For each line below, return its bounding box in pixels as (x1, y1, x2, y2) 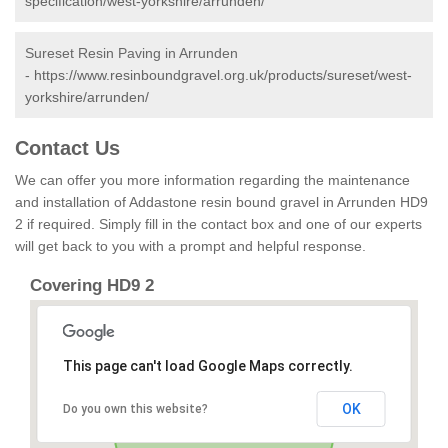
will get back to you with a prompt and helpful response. (15, 238, 366, 255)
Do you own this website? (62, 402, 208, 417)
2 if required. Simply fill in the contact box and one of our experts (15, 216, 422, 233)
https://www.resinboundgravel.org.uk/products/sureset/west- (34, 67, 412, 84)
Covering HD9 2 (30, 276, 154, 296)
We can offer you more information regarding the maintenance (15, 172, 410, 189)
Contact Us (15, 137, 120, 160)
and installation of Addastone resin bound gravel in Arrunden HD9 (15, 194, 428, 211)
